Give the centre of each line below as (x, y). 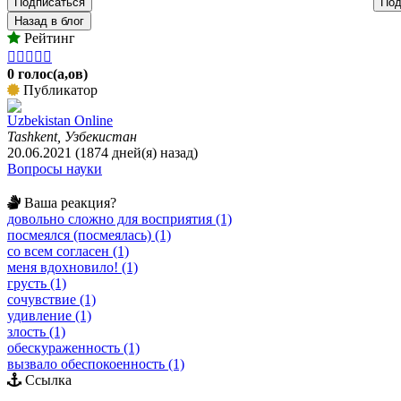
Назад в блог (49, 21)
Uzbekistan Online (60, 121)
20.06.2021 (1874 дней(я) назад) (102, 153)
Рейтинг (48, 38)
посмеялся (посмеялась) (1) (89, 235)
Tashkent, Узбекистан (72, 137)
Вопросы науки (55, 169)
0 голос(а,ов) (47, 74)
